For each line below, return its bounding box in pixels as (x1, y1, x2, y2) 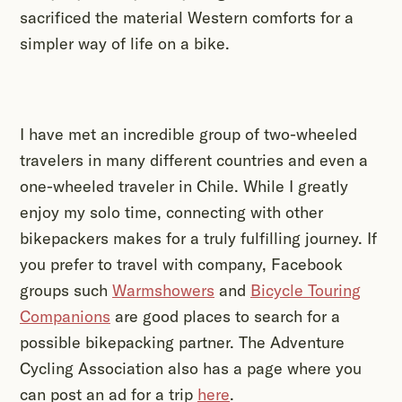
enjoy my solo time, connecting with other (20, 202, 323, 223)
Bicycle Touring (250, 280, 361, 301)
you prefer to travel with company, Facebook (20, 254, 343, 275)
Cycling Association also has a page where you (20, 358, 362, 380)
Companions (20, 306, 110, 328)
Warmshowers (112, 280, 214, 301)
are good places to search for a (110, 306, 340, 328)
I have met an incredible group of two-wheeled (20, 124, 357, 145)
